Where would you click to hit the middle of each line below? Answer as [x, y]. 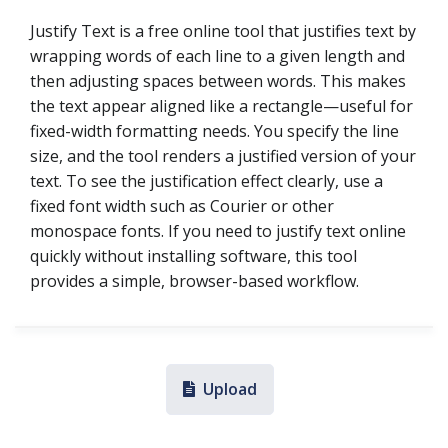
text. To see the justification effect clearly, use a [206, 181]
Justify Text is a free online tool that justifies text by [223, 31]
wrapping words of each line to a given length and [217, 56]
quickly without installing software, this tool [193, 256]
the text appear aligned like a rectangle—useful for [221, 106]
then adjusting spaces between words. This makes [218, 81]
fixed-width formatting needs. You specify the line [214, 131]
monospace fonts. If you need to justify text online [218, 231]
